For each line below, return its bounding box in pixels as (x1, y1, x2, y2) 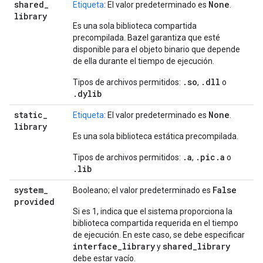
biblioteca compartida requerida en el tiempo (73, 218, 238, 228)
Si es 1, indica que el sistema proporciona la (73, 207, 232, 216)
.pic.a (195, 151, 225, 163)
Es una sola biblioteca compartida (73, 21, 197, 31)
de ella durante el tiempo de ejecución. (73, 56, 214, 66)
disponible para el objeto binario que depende (73, 45, 240, 54)
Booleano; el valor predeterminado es (73, 186, 213, 195)
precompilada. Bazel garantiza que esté (73, 33, 220, 42)
